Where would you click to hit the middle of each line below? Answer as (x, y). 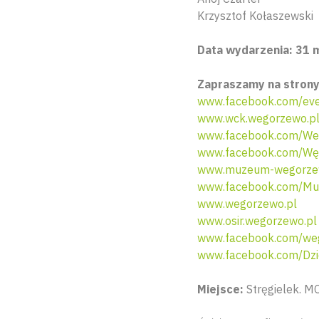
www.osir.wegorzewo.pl (257, 221)
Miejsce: (220, 289)
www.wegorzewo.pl (247, 204)
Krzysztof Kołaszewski (255, 16)
